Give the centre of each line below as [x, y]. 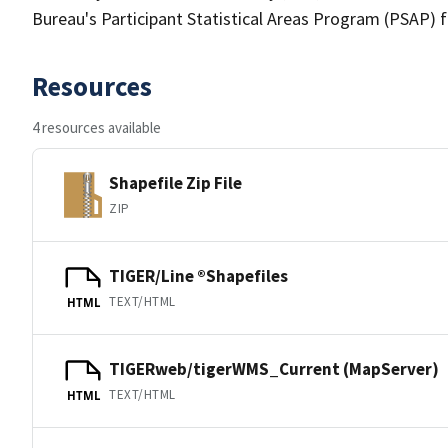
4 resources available [96, 127]
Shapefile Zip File [175, 182]
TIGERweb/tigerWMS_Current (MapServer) [274, 368]
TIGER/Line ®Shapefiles [198, 275]
